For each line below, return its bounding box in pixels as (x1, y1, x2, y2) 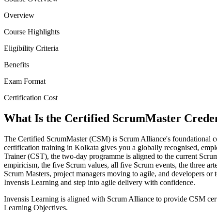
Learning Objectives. (4, 203, 68, 212)
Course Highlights (4, 28, 60, 36)
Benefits (4, 61, 29, 69)
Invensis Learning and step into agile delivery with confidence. (4, 178, 195, 187)
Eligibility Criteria (4, 44, 59, 53)
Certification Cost (4, 93, 58, 102)
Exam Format (4, 77, 46, 86)
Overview (4, 11, 34, 20)
